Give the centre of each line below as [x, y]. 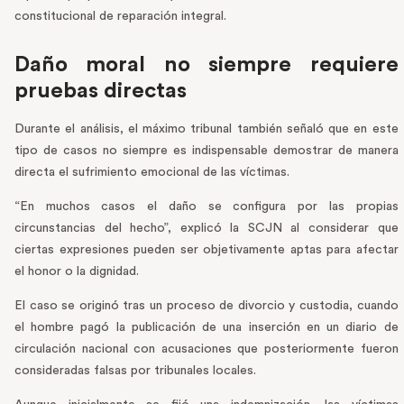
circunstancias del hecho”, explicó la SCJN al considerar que [207, 229]
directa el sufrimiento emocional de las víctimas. [152, 173]
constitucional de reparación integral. [120, 17]
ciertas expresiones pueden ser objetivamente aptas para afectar [207, 250]
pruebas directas [101, 92]
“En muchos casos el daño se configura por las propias [207, 207]
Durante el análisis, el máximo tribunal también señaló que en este [207, 129]
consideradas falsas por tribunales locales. [135, 371]
